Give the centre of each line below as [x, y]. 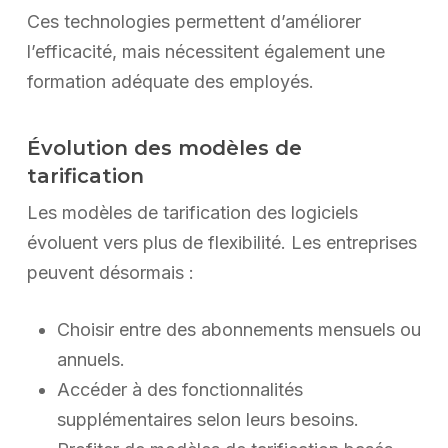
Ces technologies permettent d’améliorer [193, 22]
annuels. [90, 360]
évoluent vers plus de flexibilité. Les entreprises [221, 243]
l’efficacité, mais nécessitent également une [205, 52]
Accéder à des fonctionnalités [179, 390]
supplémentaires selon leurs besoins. [207, 420]
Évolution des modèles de [164, 148]
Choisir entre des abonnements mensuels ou [238, 330]
